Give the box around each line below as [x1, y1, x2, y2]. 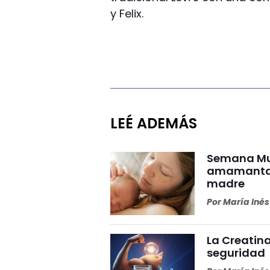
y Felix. [110, 5, 144, 21]
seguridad [207, 245, 266, 260]
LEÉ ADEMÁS [110, 113, 198, 133]
